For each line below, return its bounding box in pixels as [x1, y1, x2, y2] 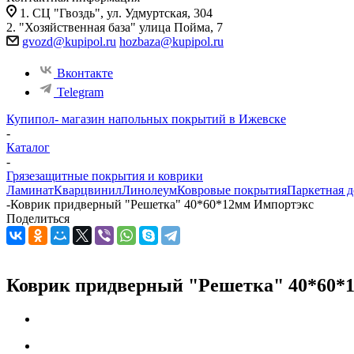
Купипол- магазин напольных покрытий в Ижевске [6, 112, 286, 126]
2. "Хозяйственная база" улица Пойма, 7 [6, 21, 226, 34]
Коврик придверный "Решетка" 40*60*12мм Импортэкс [10, 198, 314, 211]
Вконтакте [57, 66, 113, 80]
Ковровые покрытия [177, 183, 287, 197]
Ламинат [6, 183, 54, 197]
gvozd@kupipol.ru [22, 35, 116, 48]
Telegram [57, 85, 104, 99]
